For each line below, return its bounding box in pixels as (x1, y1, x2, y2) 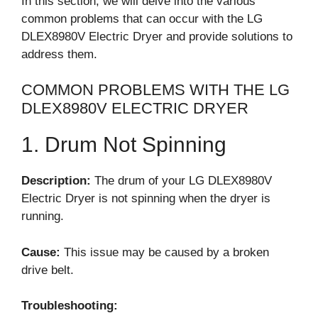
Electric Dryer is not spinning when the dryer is (21, 192, 270, 205)
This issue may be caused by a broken (60, 245, 269, 259)
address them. (21, 47, 97, 61)
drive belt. (21, 263, 74, 277)
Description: (21, 174, 91, 187)
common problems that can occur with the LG (21, 11, 263, 26)
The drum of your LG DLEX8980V (91, 174, 272, 187)
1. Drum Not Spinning (21, 133, 226, 156)
